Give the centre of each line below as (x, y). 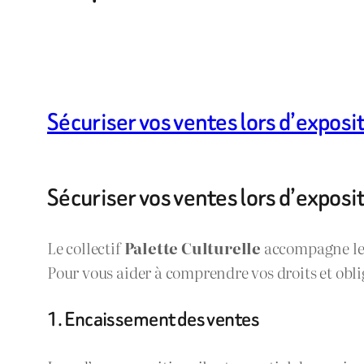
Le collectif (86, 247)
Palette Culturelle (193, 247)
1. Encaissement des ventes (154, 319)
